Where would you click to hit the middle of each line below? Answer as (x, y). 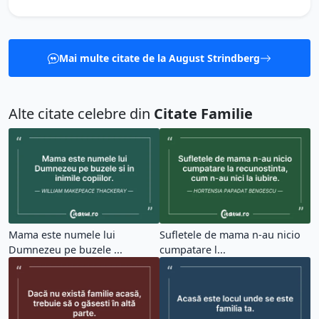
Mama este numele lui (62, 235)
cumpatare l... (193, 250)
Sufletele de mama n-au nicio (230, 235)
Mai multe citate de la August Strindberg (159, 58)
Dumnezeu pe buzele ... (66, 250)
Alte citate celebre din (81, 114)
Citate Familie (203, 114)
